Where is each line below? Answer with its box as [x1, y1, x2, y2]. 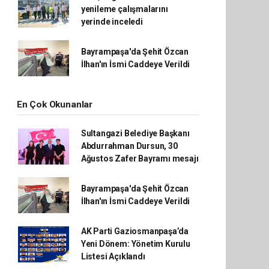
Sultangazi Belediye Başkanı [80, 128, 190, 138]
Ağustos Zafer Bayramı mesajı [80, 154, 199, 163]
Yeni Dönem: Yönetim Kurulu [80, 239, 190, 249]
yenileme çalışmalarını [80, 4, 168, 14]
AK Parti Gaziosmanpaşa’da [80, 226, 189, 236]
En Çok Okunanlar [17, 99, 92, 110]
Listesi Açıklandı [80, 252, 145, 261]
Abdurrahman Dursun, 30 [80, 141, 178, 151]
